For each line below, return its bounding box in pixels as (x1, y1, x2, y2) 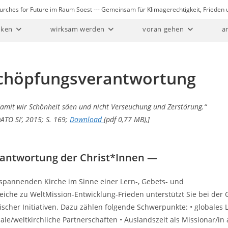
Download (70, 115, 104, 124)
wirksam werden (50, 24, 105, 34)
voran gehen (142, 24, 184, 34)
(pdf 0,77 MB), (104, 115, 148, 124)
